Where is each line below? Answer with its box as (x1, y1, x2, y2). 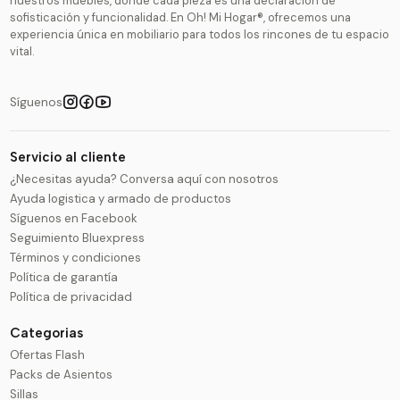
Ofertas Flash (10, 347, 86, 362)
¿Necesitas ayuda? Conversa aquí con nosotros (10, 171, 279, 187)
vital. (10, 44, 35, 60)
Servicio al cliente (10, 149, 127, 166)
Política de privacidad (10, 288, 133, 304)
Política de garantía (10, 269, 119, 285)
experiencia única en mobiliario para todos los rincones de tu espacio (10, 27, 390, 43)
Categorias (10, 325, 84, 342)
